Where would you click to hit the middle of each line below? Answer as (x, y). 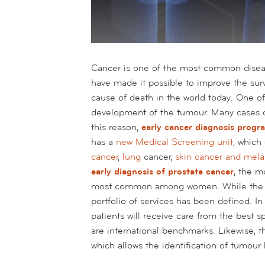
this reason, (116, 127)
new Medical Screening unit (174, 142)
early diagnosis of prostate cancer (162, 171)
